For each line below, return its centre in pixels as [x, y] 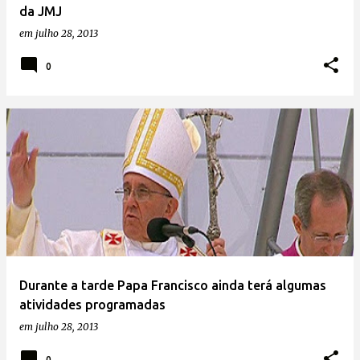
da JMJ [41, 11]
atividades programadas [92, 305]
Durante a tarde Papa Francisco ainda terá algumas [173, 285]
